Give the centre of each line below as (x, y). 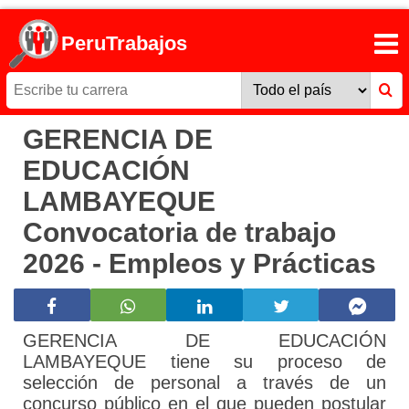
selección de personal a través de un (204, 383)
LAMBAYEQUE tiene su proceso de (204, 362)
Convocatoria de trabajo (179, 233)
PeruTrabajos (125, 44)
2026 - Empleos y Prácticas (199, 264)
